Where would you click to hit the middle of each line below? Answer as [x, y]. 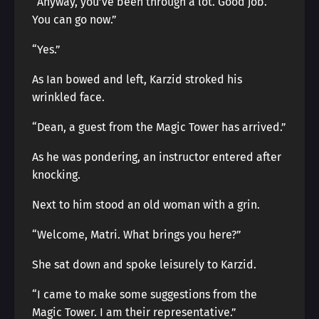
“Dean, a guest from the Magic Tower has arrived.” [159, 127]
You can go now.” [74, 20]
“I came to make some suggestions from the [145, 294]
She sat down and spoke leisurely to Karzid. [144, 265]
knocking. [56, 175]
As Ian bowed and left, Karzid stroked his [137, 79]
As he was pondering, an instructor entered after [157, 157]
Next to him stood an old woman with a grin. [146, 205]
